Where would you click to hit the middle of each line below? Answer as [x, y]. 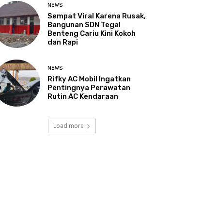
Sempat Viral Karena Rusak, [97, 16]
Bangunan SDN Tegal [84, 25]
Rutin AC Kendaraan [83, 97]
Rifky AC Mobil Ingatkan [89, 79]
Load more [68, 126]
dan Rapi [63, 42]
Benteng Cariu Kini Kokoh [92, 34]
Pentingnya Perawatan [89, 88]
